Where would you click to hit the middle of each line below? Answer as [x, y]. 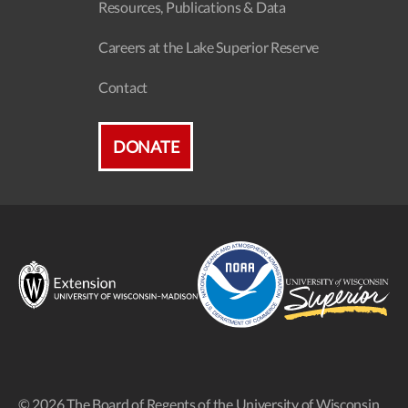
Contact [122, 87]
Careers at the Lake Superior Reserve [209, 47]
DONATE [146, 147]
